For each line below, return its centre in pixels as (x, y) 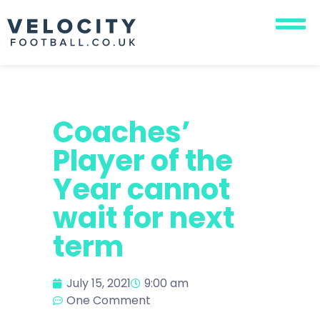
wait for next (144, 218)
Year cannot (141, 190)
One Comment (109, 301)
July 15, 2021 (99, 284)
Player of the (143, 161)
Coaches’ (122, 132)
